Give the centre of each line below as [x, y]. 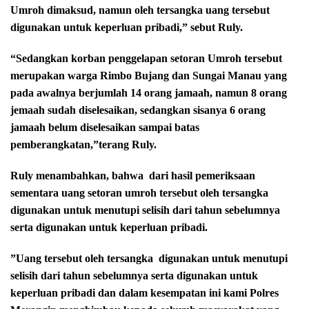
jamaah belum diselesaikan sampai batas [105, 127]
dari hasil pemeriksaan [202, 175]
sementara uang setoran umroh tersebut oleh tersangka [139, 192]
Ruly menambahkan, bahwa [77, 175]
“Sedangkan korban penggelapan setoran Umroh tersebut [146, 58]
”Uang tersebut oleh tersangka [82, 258]
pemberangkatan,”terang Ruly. [83, 144]
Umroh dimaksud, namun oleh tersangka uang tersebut [140, 10]
